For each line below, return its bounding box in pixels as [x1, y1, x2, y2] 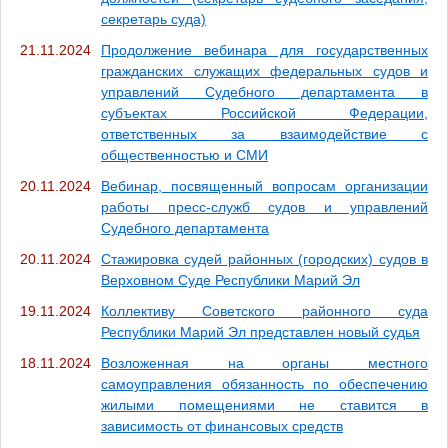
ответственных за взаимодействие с [101, 125, 428, 142]
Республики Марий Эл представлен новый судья [101, 323, 420, 340]
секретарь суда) [101, 10, 206, 27]
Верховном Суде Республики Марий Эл [101, 271, 360, 288]
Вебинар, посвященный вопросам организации [101, 177, 428, 194]
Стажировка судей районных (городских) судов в [101, 250, 428, 267]
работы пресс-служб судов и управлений [101, 198, 428, 215]
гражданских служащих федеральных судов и [101, 62, 428, 79]
